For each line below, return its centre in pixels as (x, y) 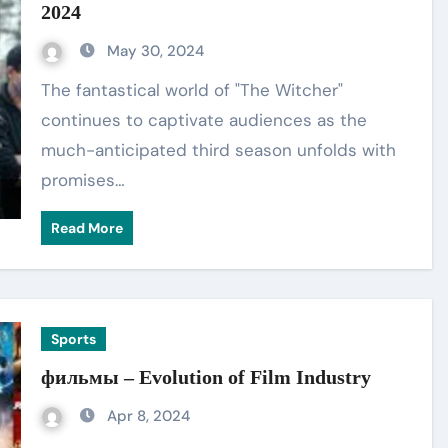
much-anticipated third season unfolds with (219, 150)
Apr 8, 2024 (149, 416)
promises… (83, 180)
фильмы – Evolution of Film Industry (206, 377)
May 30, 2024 (156, 51)
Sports (74, 339)
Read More (87, 228)
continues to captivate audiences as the (204, 120)
